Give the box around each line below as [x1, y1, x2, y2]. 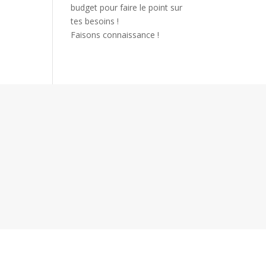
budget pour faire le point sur [71, 2, 183, 13]
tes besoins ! [71, 15, 119, 27]
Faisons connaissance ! [71, 29, 160, 40]
